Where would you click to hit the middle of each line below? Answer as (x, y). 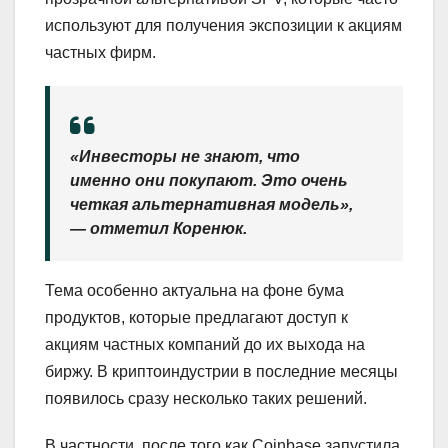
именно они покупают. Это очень (209, 180)
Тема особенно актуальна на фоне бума (194, 290)
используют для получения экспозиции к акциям (223, 25)
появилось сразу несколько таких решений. (206, 398)
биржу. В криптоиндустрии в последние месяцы (221, 371)
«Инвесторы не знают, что (185, 156)
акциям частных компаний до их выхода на (205, 344)
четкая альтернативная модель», (211, 204)
